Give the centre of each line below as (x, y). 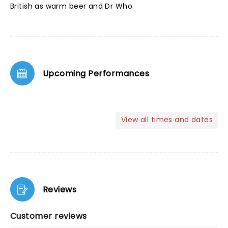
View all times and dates (167, 120)
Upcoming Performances (96, 73)
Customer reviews (49, 216)
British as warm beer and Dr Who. (72, 6)
